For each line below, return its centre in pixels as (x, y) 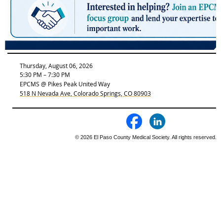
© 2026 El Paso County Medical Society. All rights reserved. (146, 137)
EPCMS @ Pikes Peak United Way (66, 84)
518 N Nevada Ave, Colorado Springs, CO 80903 (85, 93)
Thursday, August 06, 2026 (56, 65)
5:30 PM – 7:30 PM (45, 74)
